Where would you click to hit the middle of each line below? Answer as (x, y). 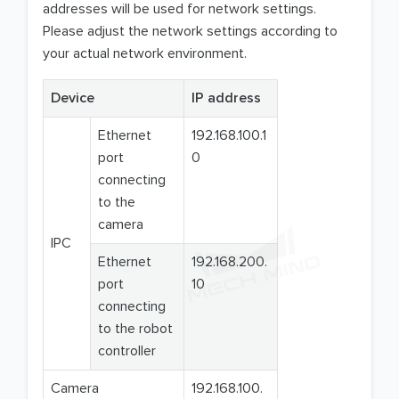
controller (127, 351)
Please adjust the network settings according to (190, 32)
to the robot (135, 329)
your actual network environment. (145, 54)
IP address (226, 98)
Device (73, 98)
